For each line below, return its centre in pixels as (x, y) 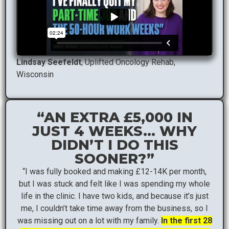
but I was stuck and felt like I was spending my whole (114, 184)
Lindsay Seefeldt (49, 62)
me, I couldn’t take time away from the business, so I (114, 209)
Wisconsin (35, 74)
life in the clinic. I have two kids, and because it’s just (114, 196)
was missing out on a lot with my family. (89, 221)
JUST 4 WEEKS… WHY (114, 131)
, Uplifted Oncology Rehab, (128, 62)
